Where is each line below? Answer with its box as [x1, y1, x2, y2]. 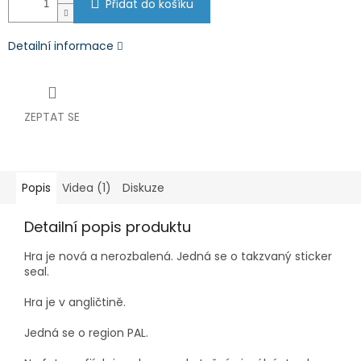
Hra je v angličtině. [24, 294, 126, 311]
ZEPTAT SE [24, 109, 80, 126]
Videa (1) [62, 180, 111, 197]
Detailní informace [8, 38, 114, 55]
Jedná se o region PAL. [24, 325, 148, 342]
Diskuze [122, 180, 164, 197]
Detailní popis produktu [24, 217, 191, 238]
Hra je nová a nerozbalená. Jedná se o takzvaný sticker [24, 248, 332, 265]
